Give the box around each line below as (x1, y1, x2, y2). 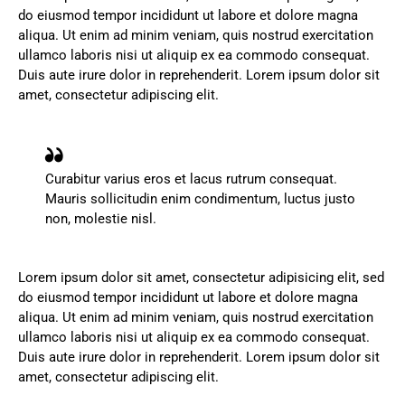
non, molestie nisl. (45, 210, 156, 227)
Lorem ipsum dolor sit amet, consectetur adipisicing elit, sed (18, 269, 384, 287)
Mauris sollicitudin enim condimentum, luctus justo (45, 190, 355, 207)
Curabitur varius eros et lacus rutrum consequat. (45, 170, 337, 187)
